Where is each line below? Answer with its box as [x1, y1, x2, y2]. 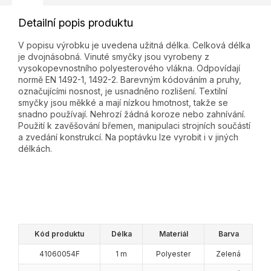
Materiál [158, 229, 188, 239]
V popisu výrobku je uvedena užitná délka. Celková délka [18, 40, 250, 51]
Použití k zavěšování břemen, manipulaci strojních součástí [18, 120, 250, 131]
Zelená [216, 249, 241, 259]
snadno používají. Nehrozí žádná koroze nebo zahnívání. [18, 109, 246, 120]
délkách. [18, 143, 52, 154]
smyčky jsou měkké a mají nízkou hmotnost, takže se [18, 97, 228, 108]
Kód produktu [34, 229, 84, 239]
